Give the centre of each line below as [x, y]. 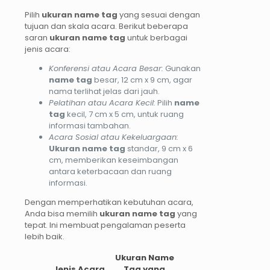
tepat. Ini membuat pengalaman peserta [105, 225]
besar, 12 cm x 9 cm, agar [142, 80]
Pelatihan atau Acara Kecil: [102, 102]
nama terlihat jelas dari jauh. [104, 91]
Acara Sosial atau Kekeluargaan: [114, 137]
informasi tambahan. [90, 125]
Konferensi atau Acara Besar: [106, 68]
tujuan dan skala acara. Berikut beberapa [106, 26]
